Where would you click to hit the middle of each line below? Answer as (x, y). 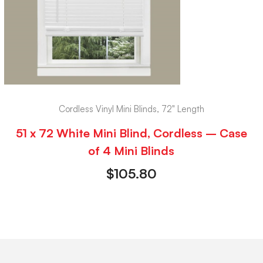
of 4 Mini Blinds (131, 151)
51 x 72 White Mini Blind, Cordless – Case (131, 133)
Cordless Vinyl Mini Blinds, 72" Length (131, 109)
